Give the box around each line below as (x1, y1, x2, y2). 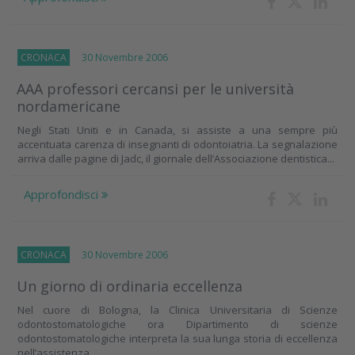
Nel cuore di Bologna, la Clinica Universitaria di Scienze (17, 303, 338, 317)
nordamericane (17, 97, 120, 116)
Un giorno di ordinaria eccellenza (17, 277, 242, 296)
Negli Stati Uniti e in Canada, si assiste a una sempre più (17, 123, 338, 137)
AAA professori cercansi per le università (17, 79, 294, 98)
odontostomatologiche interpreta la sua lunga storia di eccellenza (17, 331, 338, 345)
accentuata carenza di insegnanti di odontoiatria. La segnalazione (17, 137, 338, 151)
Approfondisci (24, 186, 101, 202)
